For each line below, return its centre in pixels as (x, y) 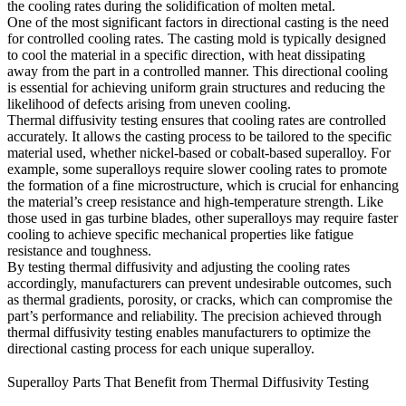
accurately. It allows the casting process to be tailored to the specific (199, 137)
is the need (357, 23)
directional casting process (82, 349)
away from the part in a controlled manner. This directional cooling (198, 72)
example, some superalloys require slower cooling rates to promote (197, 169)
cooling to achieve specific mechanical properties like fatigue (180, 235)
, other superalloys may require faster (293, 218)
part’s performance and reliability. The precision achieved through (194, 316)
